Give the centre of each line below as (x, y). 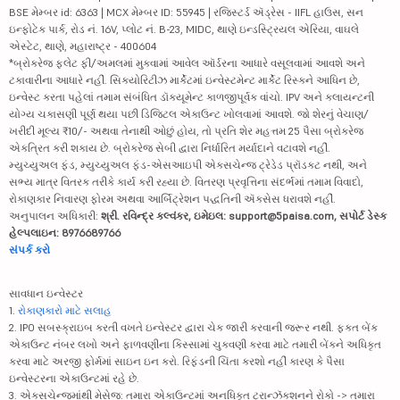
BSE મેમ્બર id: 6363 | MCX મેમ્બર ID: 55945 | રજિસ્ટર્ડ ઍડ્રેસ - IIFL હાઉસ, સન (186, 12)
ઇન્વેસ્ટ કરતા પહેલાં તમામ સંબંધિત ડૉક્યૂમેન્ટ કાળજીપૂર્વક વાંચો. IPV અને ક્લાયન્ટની (192, 97)
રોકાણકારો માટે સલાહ (65, 310)
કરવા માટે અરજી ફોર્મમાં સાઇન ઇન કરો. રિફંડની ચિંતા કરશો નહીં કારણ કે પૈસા (177, 361)
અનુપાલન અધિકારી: (55, 216)
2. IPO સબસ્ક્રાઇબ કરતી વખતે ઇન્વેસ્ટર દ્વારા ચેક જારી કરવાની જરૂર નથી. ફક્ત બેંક (193, 327)
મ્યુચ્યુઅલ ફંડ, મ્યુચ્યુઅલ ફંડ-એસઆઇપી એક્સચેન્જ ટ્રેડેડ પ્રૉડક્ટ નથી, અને (188, 165)
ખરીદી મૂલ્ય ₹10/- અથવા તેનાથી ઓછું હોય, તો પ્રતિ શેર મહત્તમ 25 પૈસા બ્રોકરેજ (186, 131)
